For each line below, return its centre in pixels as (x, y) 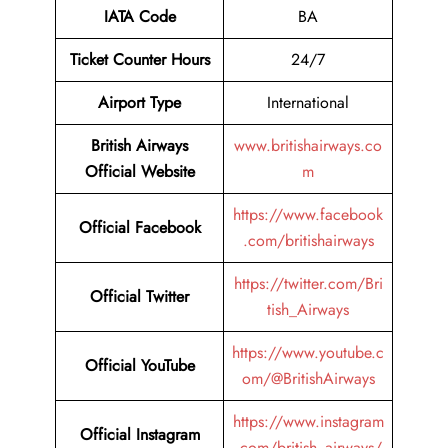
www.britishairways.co (308, 146)
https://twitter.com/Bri (308, 284)
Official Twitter (139, 297)
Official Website (139, 172)
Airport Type (139, 103)
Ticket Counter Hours (139, 60)
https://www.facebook (308, 215)
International (308, 103)
